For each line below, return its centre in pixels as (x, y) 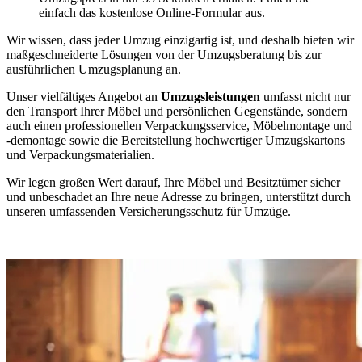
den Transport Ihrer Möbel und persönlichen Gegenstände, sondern (177, 111)
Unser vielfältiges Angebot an (84, 96)
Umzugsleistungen (210, 96)
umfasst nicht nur (305, 96)
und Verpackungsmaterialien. (80, 154)
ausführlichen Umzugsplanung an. (94, 69)
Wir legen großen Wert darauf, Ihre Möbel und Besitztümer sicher (173, 182)
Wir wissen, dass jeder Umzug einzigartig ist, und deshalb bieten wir (180, 40)
